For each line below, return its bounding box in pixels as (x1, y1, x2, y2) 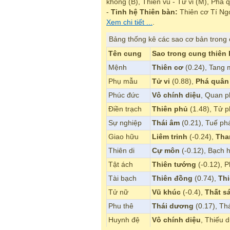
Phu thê (108, 202, 133, 210)
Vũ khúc (152, 188, 181, 197)
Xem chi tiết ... (106, 18, 152, 26)
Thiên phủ (152, 105, 188, 113)
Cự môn (152, 147, 180, 155)
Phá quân (196, 78, 229, 86)
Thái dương (152, 202, 194, 210)
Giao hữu (108, 133, 139, 141)
